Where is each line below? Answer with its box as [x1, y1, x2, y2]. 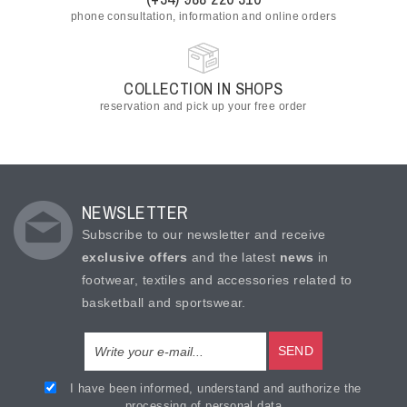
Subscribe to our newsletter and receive [82, 227, 326, 242]
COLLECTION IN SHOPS [124, 77, 283, 100]
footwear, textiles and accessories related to [82, 273, 352, 287]
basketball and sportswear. [82, 295, 246, 310]
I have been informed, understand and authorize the [62, 382, 362, 395]
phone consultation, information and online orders [70, 10, 337, 23]
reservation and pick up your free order [100, 100, 307, 113]
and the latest [191, 250, 280, 264]
